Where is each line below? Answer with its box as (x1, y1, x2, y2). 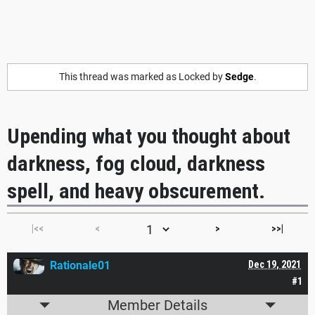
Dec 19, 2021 (248, 259, 301, 271)
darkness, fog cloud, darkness (7, 151, 265, 176)
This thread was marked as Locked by (58, 71, 225, 82)
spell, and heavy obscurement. (7, 179, 265, 204)
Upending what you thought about (7, 124, 290, 149)
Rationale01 (50, 259, 110, 273)
